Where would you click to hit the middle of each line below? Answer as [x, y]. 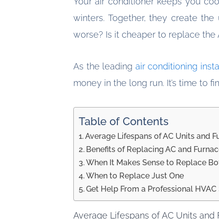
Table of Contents [124, 121]
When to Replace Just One [135, 175]
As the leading [104, 66]
